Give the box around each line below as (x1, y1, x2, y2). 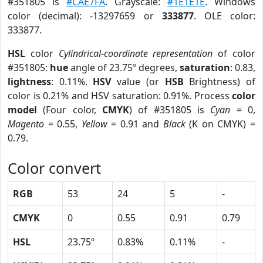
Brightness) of (183, 75, 256, 88)
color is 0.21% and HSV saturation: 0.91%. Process (8, 89, 232, 102)
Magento (8, 117, 44, 130)
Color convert (8, 158, 101, 178)
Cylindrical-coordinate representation (58, 47, 213, 60)
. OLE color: (193, 9, 256, 22)
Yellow (81, 117, 107, 130)
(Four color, (37, 103, 102, 116)
